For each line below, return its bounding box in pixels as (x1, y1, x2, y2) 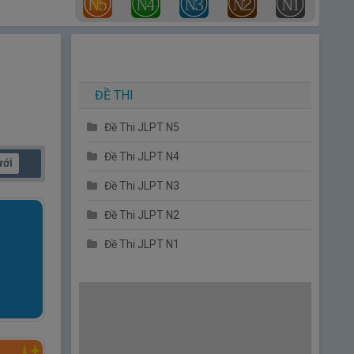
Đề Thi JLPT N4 (104, 149, 179, 163)
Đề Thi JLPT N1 (104, 237, 179, 250)
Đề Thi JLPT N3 (104, 179, 179, 192)
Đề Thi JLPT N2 (104, 208, 179, 221)
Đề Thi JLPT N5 (104, 120, 179, 134)
